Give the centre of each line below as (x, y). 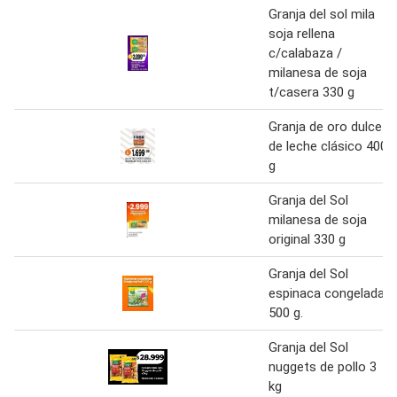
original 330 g (307, 240)
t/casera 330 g (311, 93)
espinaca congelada (327, 294)
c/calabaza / (305, 54)
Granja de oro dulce (325, 127)
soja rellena (302, 34)
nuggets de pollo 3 (323, 367)
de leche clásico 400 (328, 147)
